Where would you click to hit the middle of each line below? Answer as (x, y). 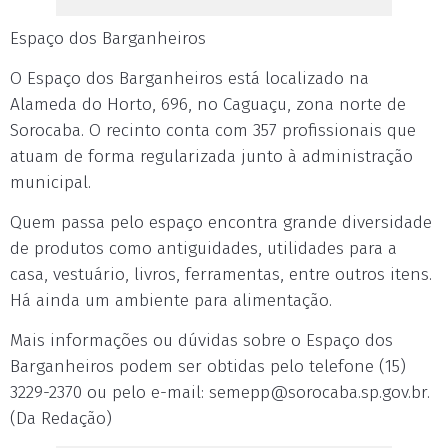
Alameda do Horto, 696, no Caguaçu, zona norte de (208, 104)
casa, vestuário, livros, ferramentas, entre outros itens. (221, 274)
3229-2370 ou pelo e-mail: (109, 392)
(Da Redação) (61, 418)
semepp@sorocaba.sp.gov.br (318, 392)
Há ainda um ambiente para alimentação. (171, 300)
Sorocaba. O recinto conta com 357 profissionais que (213, 130)
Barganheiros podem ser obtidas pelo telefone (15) (208, 366)
